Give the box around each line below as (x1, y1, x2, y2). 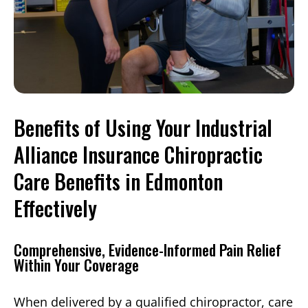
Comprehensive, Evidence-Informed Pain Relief (14, 239, 281, 261)
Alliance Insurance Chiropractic (14, 139, 263, 170)
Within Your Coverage (14, 254, 139, 276)
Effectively (14, 192, 97, 224)
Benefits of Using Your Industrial (14, 112, 272, 144)
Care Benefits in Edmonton (14, 166, 223, 197)
